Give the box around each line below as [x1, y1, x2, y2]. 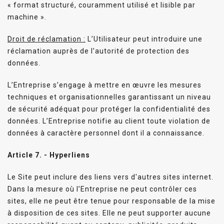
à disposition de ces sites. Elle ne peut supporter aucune [7, 208, 211, 217]
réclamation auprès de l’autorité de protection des [7, 46, 189, 55]
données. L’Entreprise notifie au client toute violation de [7, 116, 210, 125]
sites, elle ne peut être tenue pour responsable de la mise [7, 196, 215, 205]
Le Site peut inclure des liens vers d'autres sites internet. [7, 172, 213, 181]
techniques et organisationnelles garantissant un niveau [7, 92, 211, 101]
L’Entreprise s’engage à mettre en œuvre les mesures [7, 80, 201, 89]
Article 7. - [7, 150, 49, 159]
